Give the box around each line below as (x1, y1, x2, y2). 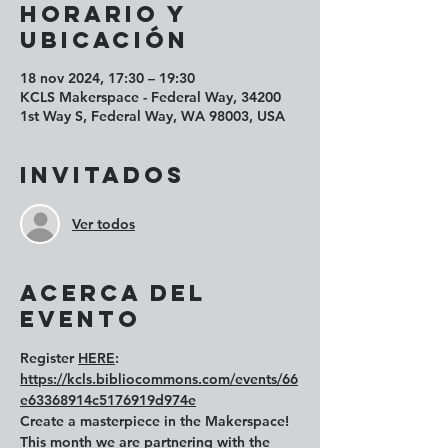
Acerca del (20, 279, 206, 307)
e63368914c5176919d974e (20, 391, 196, 409)
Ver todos (72, 214, 135, 233)
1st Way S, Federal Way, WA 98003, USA (20, 107, 285, 125)
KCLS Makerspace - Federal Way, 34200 (20, 88, 281, 106)
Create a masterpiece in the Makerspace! (20, 412, 293, 430)
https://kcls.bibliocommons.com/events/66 (20, 370, 298, 388)
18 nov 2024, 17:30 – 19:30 (20, 69, 195, 87)
